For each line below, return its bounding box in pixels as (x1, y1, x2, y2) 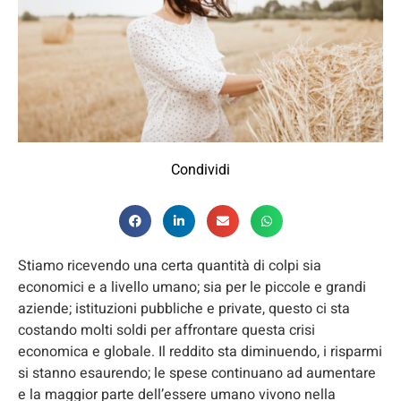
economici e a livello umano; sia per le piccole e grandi (18, 276, 366, 298)
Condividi (171, 160, 230, 178)
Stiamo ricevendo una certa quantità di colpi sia (18, 254, 321, 277)
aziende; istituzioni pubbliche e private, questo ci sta (18, 297, 350, 320)
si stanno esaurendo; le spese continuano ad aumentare (18, 362, 376, 384)
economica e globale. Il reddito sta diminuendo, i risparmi (18, 340, 382, 363)
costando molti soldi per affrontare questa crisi (18, 319, 315, 341)
